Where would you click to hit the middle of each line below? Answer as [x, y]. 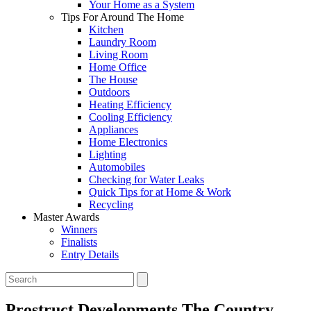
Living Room [118, 54]
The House [113, 79]
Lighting [108, 154]
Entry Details [90, 254]
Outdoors [109, 92]
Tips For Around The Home [123, 17]
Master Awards [66, 217]
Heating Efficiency [130, 104]
